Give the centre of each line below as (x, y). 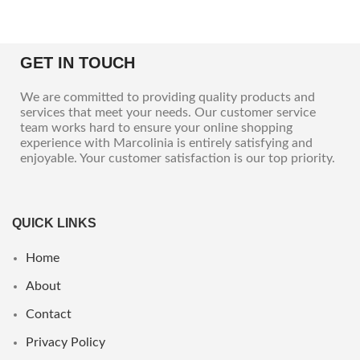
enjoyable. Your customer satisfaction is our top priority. (178, 158)
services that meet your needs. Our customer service (168, 112)
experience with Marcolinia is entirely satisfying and (166, 143)
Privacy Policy (65, 342)
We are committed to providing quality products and (168, 97)
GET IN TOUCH (78, 62)
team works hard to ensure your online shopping (156, 127)
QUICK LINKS (54, 223)
